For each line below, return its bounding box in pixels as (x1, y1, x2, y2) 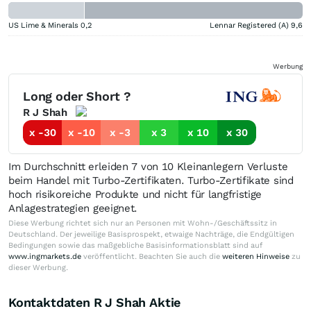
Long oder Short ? (23, 89, 131, 104)
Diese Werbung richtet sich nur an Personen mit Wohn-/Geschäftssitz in (8, 218, 277, 228)
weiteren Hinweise (222, 251, 289, 261)
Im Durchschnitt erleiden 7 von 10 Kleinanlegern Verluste (8, 160, 288, 173)
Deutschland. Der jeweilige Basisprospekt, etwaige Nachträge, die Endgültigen (8, 229, 294, 239)
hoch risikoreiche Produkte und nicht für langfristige (8, 187, 262, 201)
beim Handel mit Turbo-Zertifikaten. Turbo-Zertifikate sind (8, 174, 294, 187)
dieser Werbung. (8, 262, 68, 272)
